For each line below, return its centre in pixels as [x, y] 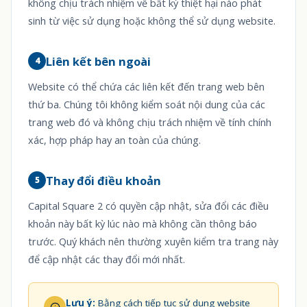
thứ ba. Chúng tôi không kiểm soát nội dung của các [147, 105]
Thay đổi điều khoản [103, 180]
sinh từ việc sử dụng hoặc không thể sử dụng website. [152, 21]
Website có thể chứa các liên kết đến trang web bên [146, 87]
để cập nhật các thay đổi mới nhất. [107, 259]
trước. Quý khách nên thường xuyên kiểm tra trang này [153, 242]
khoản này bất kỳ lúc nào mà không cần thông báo [143, 224]
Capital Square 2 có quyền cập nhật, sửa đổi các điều [148, 206]
